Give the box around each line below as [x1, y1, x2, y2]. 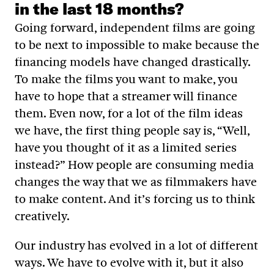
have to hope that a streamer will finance [15, 89, 237, 104]
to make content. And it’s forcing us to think [15, 191, 255, 207]
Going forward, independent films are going [15, 20, 255, 35]
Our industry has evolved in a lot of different [15, 238, 258, 253]
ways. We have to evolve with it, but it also [15, 255, 243, 270]
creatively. [15, 209, 70, 224]
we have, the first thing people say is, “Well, [15, 123, 250, 138]
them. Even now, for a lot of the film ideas [15, 106, 243, 121]
